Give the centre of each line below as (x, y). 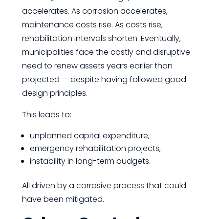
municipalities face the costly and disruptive (106, 52)
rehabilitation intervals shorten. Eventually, (101, 38)
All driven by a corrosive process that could (104, 186)
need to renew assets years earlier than (97, 66)
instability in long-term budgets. (90, 161)
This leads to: (46, 115)
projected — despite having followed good (104, 79)
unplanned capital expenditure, (89, 136)
